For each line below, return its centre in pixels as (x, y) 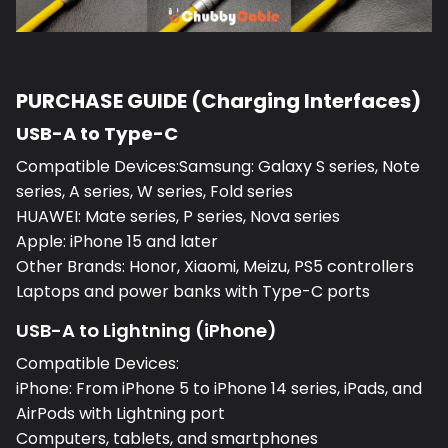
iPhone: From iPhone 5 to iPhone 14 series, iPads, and (219, 389)
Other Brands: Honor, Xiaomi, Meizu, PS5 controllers (215, 267)
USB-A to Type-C (97, 134)
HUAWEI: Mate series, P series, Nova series (178, 217)
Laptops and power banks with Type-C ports (193, 292)
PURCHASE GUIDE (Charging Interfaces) (218, 101)
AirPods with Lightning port (120, 414)
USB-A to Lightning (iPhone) (146, 331)
